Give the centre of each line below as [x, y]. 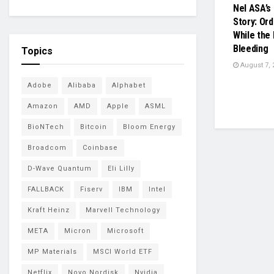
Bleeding [251, 48]
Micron [78, 231]
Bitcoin [94, 127]
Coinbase [100, 147]
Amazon [43, 106]
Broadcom [47, 147]
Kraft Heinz [49, 210]
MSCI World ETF [123, 251]
